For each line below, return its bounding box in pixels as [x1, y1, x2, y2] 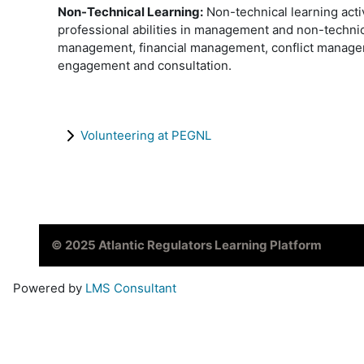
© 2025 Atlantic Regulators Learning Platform [51, 236, 322, 253]
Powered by [13, 279, 85, 296]
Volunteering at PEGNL [80, 127, 211, 143]
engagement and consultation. [58, 57, 232, 73]
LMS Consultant [85, 279, 176, 296]
